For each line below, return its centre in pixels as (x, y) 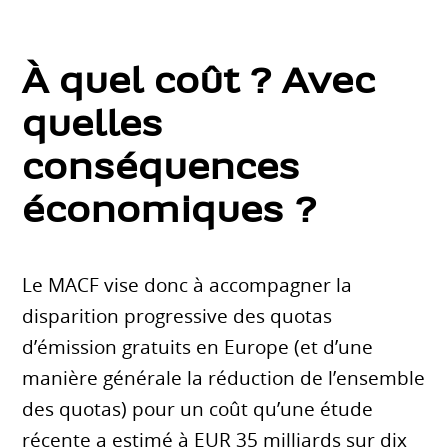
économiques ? (169, 213)
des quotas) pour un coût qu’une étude (198, 408)
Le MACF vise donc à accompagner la (187, 284)
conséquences (161, 170)
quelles (93, 127)
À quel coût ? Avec (199, 84)
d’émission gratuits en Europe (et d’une (198, 346)
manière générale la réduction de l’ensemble (224, 377)
